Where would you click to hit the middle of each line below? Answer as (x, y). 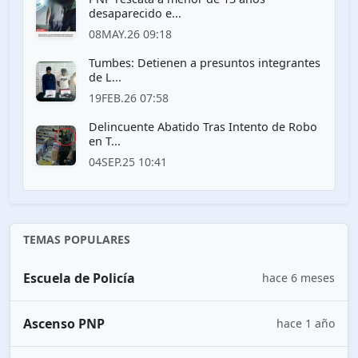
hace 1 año (306, 324)
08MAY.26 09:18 (130, 34)
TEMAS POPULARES (77, 239)
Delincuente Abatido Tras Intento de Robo (203, 126)
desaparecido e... (135, 13)
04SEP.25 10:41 (128, 161)
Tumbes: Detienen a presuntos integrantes (205, 62)
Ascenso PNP (64, 323)
